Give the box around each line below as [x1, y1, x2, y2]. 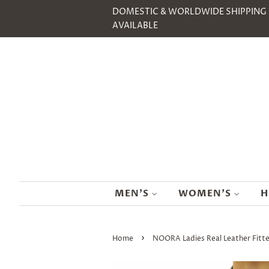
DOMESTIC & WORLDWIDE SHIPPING [112, 6, 267, 17]
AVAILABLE [112, 20, 158, 31]
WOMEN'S [178, 187, 234, 199]
